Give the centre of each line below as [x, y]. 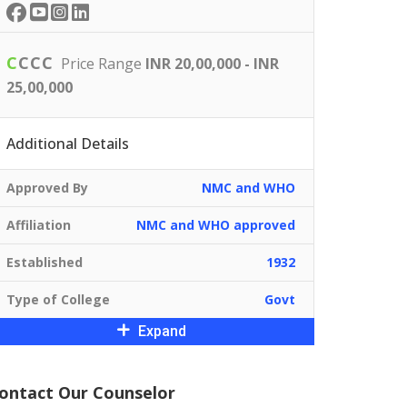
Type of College [58, 300]
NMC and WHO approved [216, 225]
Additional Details [68, 144]
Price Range [101, 64]
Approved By [47, 188]
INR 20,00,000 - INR [212, 64]
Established [45, 263]
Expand [160, 332]
